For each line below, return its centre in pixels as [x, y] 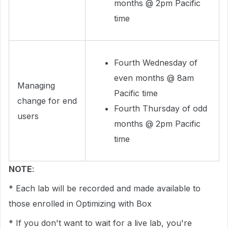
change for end [47, 101]
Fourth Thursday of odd [161, 108]
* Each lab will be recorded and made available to [105, 188]
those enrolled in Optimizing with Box [80, 204]
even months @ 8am [154, 78]
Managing [36, 85]
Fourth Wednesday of [156, 63]
